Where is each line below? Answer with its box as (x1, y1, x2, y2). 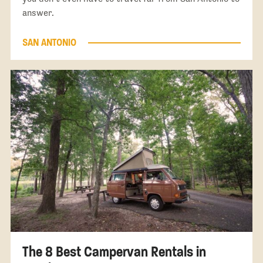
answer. (22, 8, 54, 18)
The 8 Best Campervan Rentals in (22, 242, 206, 261)
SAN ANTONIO (22, 36, 76, 49)
